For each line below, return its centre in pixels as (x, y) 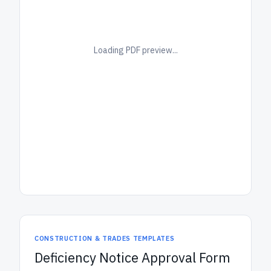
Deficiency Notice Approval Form (132, 257)
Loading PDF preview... (135, 50)
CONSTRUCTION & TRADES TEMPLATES (105, 238)
